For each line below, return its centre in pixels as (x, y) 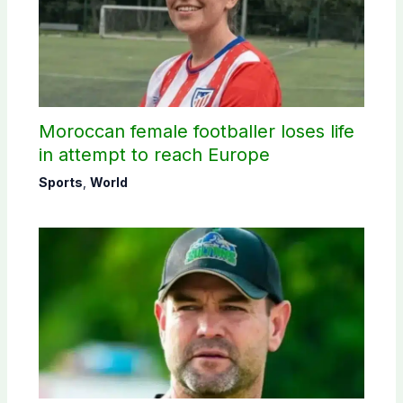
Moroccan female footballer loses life (196, 132)
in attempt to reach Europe (154, 155)
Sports (60, 183)
